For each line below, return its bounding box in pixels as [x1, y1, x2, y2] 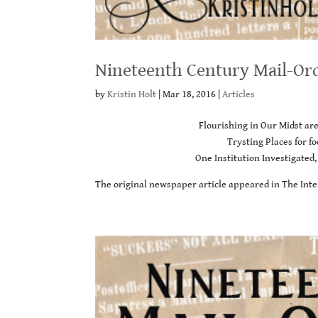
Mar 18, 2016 [163, 88, 216, 100]
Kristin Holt [107, 88, 157, 100]
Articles [222, 88, 256, 100]
